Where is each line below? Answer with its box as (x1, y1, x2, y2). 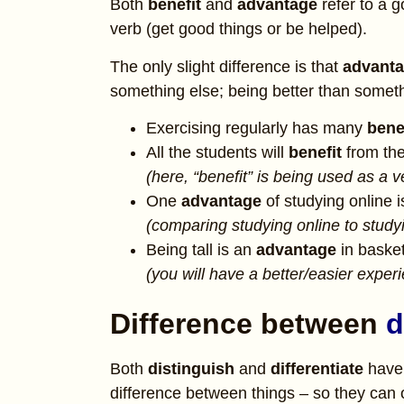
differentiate (271, 360, 363, 379)
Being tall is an (146, 241, 256, 260)
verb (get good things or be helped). (110, 20, 367, 39)
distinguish (148, 360, 239, 379)
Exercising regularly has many (146, 119, 367, 138)
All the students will (146, 143, 289, 162)
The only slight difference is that (110, 57, 343, 76)
